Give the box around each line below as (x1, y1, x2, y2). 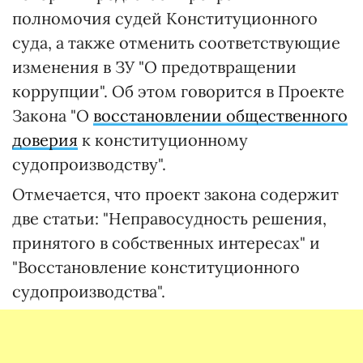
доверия (12, 130, 78, 151)
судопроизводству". (12, 154, 166, 175)
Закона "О (12, 105, 93, 126)
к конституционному (78, 130, 248, 151)
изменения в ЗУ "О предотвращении (12, 57, 297, 78)
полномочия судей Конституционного (12, 8, 318, 29)
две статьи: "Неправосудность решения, (12, 208, 327, 229)
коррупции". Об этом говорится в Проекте (12, 81, 344, 102)
